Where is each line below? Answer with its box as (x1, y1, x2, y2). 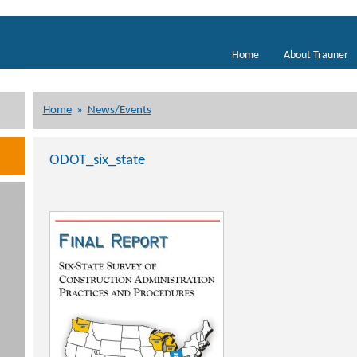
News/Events (87, 104, 151, 116)
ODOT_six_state (49, 153, 145, 168)
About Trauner (283, 49, 348, 61)
